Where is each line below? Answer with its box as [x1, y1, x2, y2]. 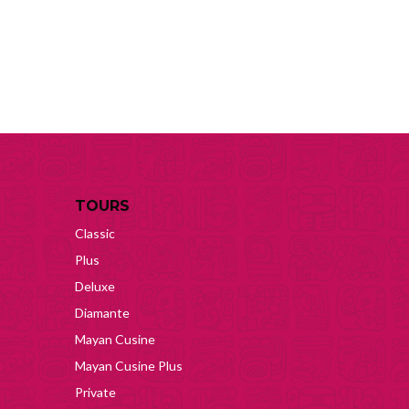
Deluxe [75, 278, 115, 294]
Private [75, 384, 116, 400]
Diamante [75, 305, 130, 320]
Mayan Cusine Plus [75, 358, 183, 373]
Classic [75, 225, 115, 241]
